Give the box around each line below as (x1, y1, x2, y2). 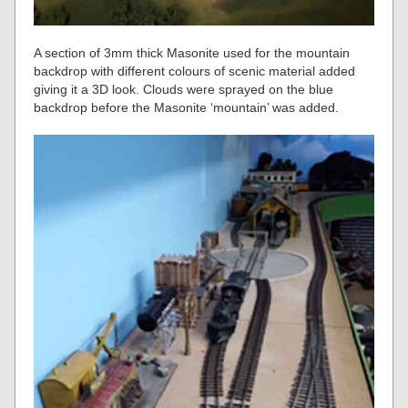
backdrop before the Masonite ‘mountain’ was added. (34, 99, 340, 115)
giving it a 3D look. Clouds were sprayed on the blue (34, 81, 334, 97)
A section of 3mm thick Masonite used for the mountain (34, 45, 351, 60)
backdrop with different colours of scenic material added (34, 63, 356, 78)
